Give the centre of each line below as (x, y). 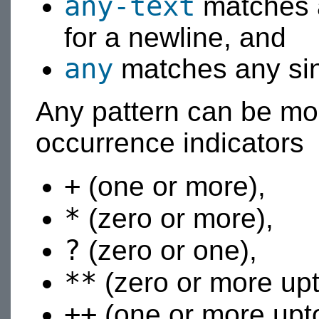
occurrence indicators (170, 142)
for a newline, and (175, 37)
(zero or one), (169, 250)
